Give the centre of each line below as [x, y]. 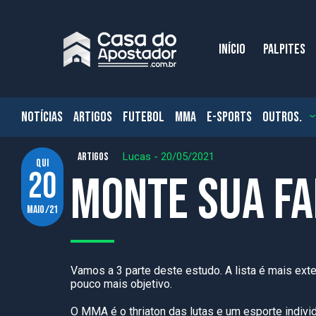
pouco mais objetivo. [123, 284]
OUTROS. [282, 117]
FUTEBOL [144, 117]
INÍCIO [232, 49]
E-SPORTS [229, 117]
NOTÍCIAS [42, 117]
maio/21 [42, 210]
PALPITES [284, 49]
